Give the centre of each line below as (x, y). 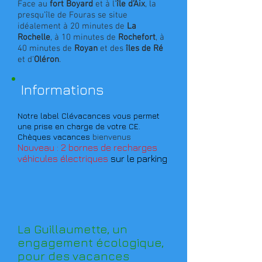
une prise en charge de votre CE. (79, 126)
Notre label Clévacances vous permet (89, 116)
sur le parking (138, 158)
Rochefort (137, 37)
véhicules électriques (63, 158)
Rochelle (34, 37)
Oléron (46, 60)
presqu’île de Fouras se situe (73, 15)
